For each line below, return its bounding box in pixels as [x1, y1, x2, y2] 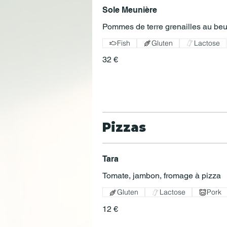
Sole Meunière [102, 5, 157, 15]
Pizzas [102, 120, 146, 135]
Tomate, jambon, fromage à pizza [102, 171, 221, 181]
